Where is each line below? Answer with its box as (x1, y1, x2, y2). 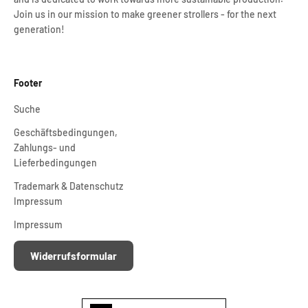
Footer (14, 77, 42, 89)
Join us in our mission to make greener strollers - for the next (14, 8, 276, 21)
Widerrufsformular (30, 250, 117, 263)
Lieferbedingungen (14, 157, 97, 169)
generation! (14, 23, 65, 36)
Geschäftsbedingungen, (14, 126, 118, 139)
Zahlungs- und (14, 142, 76, 154)
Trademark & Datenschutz (14, 180, 123, 192)
